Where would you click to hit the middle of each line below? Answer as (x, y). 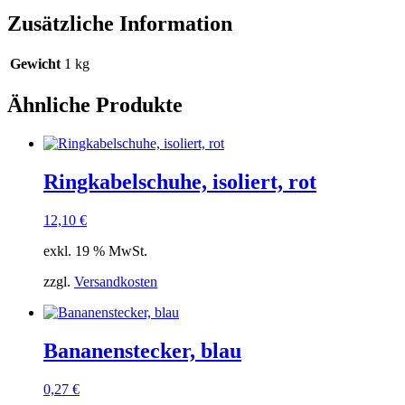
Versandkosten (116, 282)
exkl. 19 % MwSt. (95, 251)
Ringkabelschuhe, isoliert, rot (180, 182)
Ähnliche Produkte (95, 105)
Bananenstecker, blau (142, 351)
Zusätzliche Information (120, 23)
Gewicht (35, 64)
